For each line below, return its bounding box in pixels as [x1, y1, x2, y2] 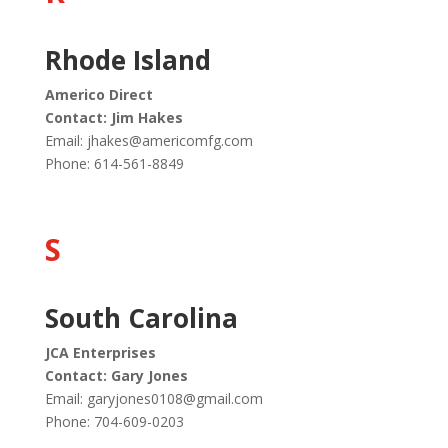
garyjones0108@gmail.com [86, 389, 263, 408]
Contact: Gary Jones [44, 366, 188, 385]
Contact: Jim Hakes [44, 108, 183, 127]
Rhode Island [44, 42, 211, 78]
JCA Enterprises [44, 343, 160, 362]
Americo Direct [44, 85, 153, 104]
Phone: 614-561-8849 [44, 154, 184, 173]
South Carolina [44, 300, 238, 336]
